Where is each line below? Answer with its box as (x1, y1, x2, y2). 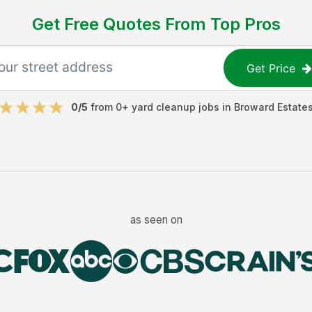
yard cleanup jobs (132, 101, 219, 113)
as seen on (130, 212, 182, 226)
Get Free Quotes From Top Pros (31, 14, 281, 34)
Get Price (247, 61, 296, 75)
